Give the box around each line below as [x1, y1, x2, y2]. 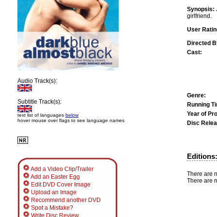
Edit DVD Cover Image [30, 181, 91, 188]
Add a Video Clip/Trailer [30, 166, 93, 172]
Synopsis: [187, 5, 215, 13]
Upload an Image [30, 189, 77, 196]
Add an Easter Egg [30, 173, 80, 180]
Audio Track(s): [17, 77, 57, 84]
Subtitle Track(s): [17, 98, 62, 105]
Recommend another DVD [30, 197, 101, 203]
